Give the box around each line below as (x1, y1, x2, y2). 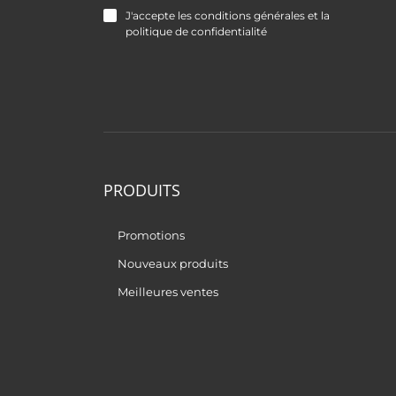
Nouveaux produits (118, 256, 229, 271)
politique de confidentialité (126, 25, 267, 39)
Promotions (118, 228, 186, 243)
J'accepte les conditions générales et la (126, 9, 330, 23)
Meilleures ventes (118, 285, 219, 300)
